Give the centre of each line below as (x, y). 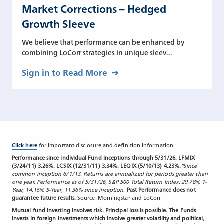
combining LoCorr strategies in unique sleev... (97, 52)
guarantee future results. (44, 197)
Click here (25, 145)
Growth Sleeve (59, 23)
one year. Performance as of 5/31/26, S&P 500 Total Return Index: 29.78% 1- (109, 181)
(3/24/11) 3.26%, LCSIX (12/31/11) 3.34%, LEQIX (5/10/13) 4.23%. (97, 165)
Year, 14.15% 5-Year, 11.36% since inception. (69, 189)
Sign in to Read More (65, 72)
